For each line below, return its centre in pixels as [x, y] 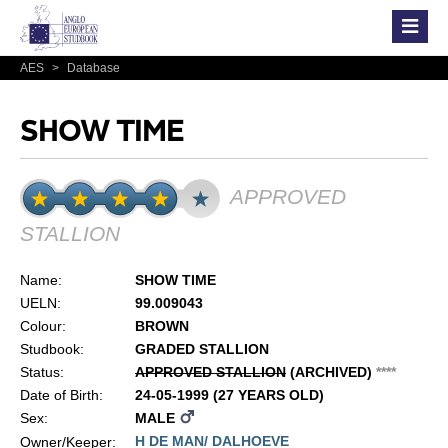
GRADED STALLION [201, 348]
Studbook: [51, 348]
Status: [41, 371]
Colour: [42, 325]
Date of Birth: [61, 394]
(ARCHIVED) [330, 371]
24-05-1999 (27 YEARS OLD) [229, 394]
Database [91, 68]
